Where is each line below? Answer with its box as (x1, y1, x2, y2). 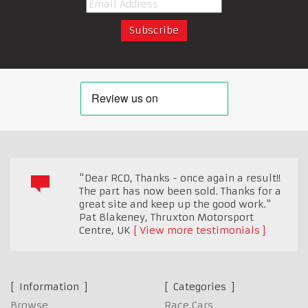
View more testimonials (140, 223, 260, 236)
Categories (170, 280, 229, 293)
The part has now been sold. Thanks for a (79, 184, 281, 197)
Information (16, 280, 82, 293)
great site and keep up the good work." (79, 197, 272, 210)
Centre (79, 223, 111, 236)
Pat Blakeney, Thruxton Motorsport (79, 210, 254, 223)
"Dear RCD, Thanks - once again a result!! (79, 171, 280, 184)
